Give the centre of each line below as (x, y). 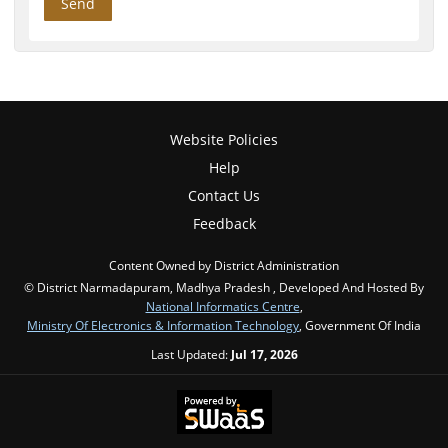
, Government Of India (360, 325)
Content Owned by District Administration (224, 265)
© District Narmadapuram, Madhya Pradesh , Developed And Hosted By (224, 287)
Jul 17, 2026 (264, 354)
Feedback (224, 224)
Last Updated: (190, 354)
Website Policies (224, 140)
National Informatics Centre (222, 306)
